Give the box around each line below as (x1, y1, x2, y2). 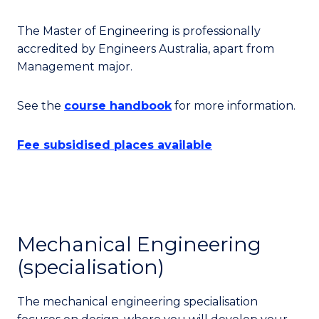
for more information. (172, 99, 296, 113)
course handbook (64, 99, 172, 113)
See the (17, 99, 64, 113)
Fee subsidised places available (17, 138, 212, 152)
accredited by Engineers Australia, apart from (17, 42, 274, 56)
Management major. (17, 60, 132, 74)
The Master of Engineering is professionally (17, 24, 261, 38)
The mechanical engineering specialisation (17, 295, 258, 309)
